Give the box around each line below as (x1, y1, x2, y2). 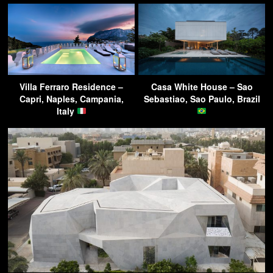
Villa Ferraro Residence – (19, 80, 123, 93)
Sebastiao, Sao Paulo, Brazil (143, 92, 260, 105)
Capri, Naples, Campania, (19, 92, 124, 105)
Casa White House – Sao (151, 80, 253, 93)
